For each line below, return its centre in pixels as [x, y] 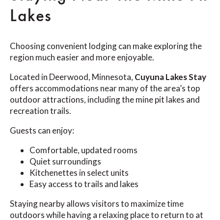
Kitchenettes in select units [79, 173]
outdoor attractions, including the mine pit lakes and [105, 100]
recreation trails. [41, 111]
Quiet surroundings [65, 162]
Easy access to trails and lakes [84, 184]
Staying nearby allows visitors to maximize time [97, 204]
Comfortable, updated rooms [83, 150]
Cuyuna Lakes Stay [170, 77]
